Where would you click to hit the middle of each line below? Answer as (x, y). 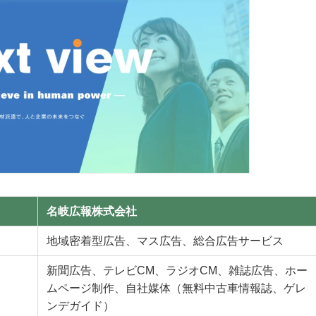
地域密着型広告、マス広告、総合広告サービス (165, 241)
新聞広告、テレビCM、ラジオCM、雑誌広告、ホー (177, 271)
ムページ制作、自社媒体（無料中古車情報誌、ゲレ (176, 288)
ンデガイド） (80, 306)
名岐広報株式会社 (92, 212)
